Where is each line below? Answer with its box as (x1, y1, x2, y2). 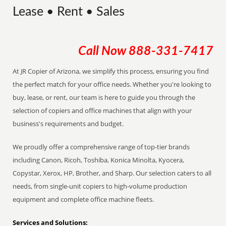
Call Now (78, 45, 129, 58)
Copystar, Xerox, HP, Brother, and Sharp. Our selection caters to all (13, 168, 212, 178)
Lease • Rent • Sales (13, 6, 125, 18)
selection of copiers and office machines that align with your (13, 106, 192, 115)
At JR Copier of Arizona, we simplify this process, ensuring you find (13, 67, 209, 76)
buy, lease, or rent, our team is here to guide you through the (13, 93, 196, 102)
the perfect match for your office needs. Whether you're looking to (13, 80, 212, 89)
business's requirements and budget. (13, 119, 124, 128)
